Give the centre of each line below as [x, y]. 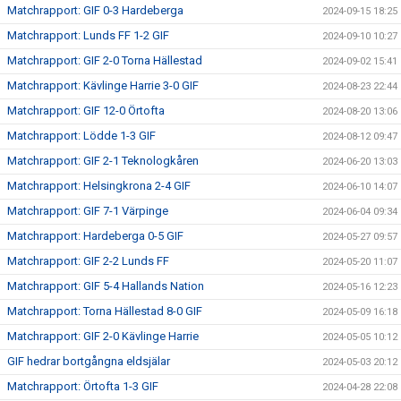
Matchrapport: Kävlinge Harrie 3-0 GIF [103, 85]
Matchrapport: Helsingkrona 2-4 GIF [99, 186]
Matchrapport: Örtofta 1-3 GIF [83, 386]
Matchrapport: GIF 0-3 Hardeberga [95, 10]
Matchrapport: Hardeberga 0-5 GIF [95, 236]
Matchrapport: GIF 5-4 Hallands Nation [106, 286]
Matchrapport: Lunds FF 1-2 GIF [88, 35]
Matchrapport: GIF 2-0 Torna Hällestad [105, 60]
